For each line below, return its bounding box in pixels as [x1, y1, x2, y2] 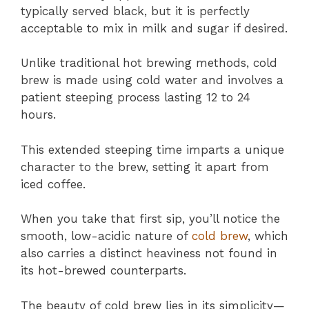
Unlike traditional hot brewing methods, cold [21, 56, 277, 70]
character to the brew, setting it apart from [21, 159, 269, 174]
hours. [21, 108, 56, 122]
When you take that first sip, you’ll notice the [21, 212, 280, 226]
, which [248, 229, 288, 243]
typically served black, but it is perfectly [21, 3, 250, 18]
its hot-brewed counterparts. [21, 263, 186, 278]
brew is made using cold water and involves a [21, 73, 283, 88]
